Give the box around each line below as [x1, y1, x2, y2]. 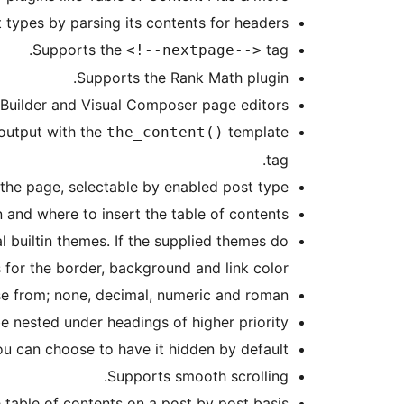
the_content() [106, 124, 224, 142]
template [224, 123, 289, 142]
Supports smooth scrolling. [107, 367, 289, 386]
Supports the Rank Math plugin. [77, 69, 289, 87]
